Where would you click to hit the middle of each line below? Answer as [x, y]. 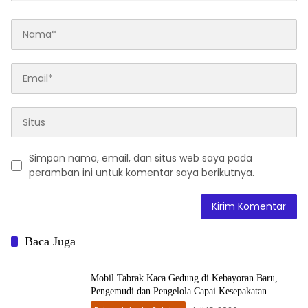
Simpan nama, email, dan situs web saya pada [141, 158]
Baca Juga [50, 241]
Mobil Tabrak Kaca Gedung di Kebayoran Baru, [184, 278]
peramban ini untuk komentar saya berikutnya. [142, 173]
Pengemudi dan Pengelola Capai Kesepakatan [179, 291]
